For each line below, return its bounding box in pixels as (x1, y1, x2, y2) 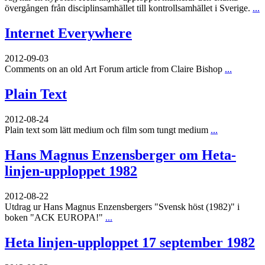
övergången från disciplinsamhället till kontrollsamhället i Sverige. (5, 3, 253, 14)
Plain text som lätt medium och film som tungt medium (5, 125, 211, 135)
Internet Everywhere (5, 25, 132, 41)
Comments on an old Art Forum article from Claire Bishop (5, 64, 225, 75)
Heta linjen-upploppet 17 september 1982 (5, 234, 255, 250)
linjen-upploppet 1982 (5, 163, 137, 179)
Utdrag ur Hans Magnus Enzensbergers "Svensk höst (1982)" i (5, 201, 240, 212)
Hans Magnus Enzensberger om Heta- (5, 147, 236, 163)
